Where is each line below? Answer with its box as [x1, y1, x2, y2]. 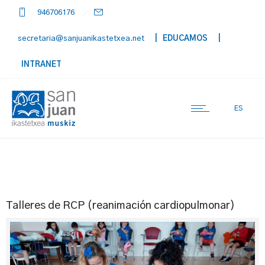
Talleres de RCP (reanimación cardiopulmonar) [6, 201, 235, 211]
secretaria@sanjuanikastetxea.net [18, 35, 146, 43]
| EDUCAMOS [146, 35, 208, 43]
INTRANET [18, 61, 62, 69]
